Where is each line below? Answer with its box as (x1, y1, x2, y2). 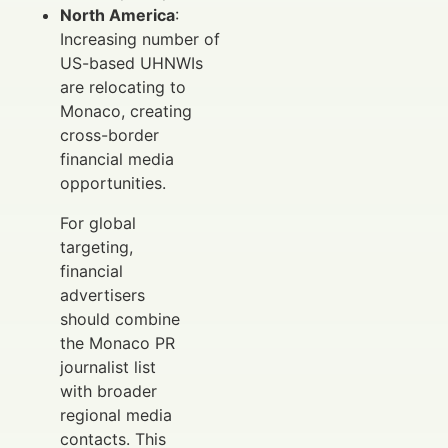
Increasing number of (60, 29, 220, 50)
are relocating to (60, 77, 186, 98)
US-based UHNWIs (60, 53, 203, 74)
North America (60, 5, 175, 26)
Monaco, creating (60, 101, 192, 122)
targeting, (60, 237, 133, 258)
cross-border (60, 125, 159, 146)
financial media (60, 149, 174, 170)
